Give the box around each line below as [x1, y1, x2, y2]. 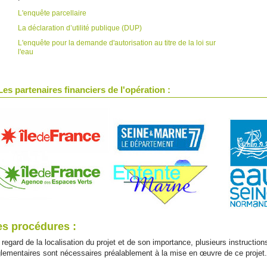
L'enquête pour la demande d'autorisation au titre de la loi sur [18, 39, 216, 47]
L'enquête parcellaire [18, 9, 86, 17]
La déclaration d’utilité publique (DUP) [18, 24, 142, 32]
